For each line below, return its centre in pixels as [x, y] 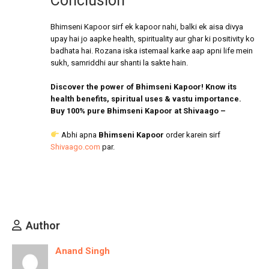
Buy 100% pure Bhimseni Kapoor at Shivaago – [138, 110]
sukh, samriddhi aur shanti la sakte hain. [119, 62]
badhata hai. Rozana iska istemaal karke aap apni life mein [152, 50]
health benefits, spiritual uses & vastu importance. [146, 98]
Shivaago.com [75, 147]
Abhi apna [79, 134]
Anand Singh [83, 251]
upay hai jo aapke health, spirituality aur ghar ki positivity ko [153, 38]
